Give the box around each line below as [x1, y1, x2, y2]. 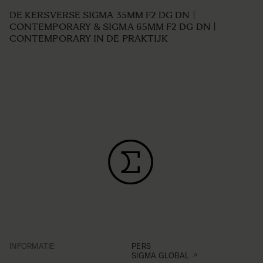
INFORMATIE [9, 242, 55, 251]
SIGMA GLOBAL [131, 251, 190, 261]
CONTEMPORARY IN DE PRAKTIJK [9, 33, 168, 45]
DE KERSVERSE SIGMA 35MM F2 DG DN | [9, 9, 195, 21]
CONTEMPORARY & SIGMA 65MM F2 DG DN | [9, 21, 216, 33]
